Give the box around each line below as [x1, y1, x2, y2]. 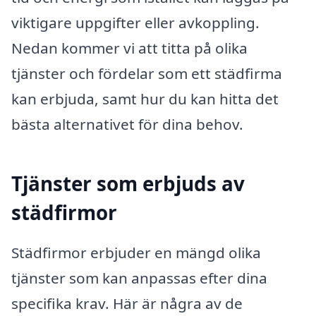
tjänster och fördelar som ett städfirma [11, 63, 282, 83]
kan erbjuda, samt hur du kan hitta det [11, 88, 279, 109]
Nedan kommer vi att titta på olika [11, 37, 248, 58]
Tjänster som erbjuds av [11, 169, 245, 197]
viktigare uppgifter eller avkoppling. [11, 12, 260, 32]
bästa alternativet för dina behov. [11, 114, 243, 134]
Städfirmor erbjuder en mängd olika [11, 243, 261, 263]
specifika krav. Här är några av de [11, 293, 243, 314]
